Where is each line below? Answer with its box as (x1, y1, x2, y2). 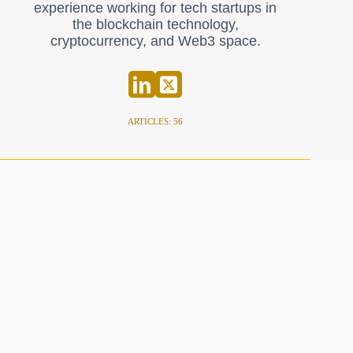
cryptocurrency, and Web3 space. (50, 33, 261, 50)
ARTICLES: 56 (128, 116, 184, 126)
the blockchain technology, (72, 17, 239, 33)
